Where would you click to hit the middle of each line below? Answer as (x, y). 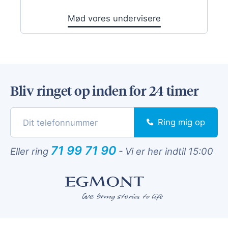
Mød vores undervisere (114, 19)
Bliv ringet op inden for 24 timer (105, 90)
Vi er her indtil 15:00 (169, 151)
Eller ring (31, 151)
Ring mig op (181, 122)
